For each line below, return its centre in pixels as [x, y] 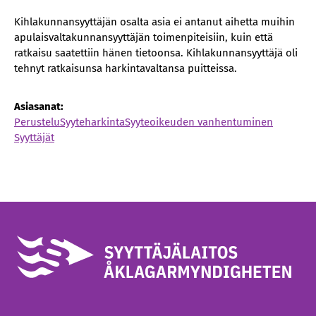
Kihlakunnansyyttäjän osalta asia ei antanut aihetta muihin [154, 22]
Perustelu [37, 122]
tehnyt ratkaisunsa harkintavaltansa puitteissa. [126, 68]
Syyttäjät [34, 138]
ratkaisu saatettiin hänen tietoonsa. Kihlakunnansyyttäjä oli [156, 53]
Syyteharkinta [92, 122]
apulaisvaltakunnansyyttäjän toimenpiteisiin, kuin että [144, 37]
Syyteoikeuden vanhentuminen [199, 122]
